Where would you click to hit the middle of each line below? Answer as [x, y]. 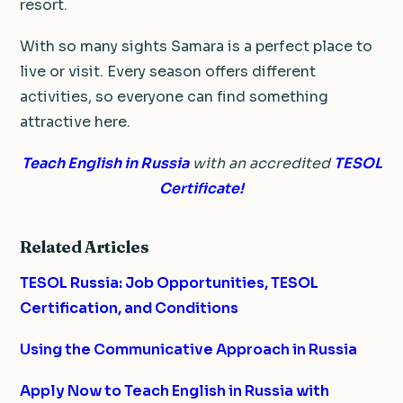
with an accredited [261, 163]
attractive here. [75, 121]
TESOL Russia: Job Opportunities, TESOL [169, 282]
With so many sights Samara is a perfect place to [196, 46]
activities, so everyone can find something [174, 96]
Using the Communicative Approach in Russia [188, 349]
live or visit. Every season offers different [168, 71]
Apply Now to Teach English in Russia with [175, 390]
